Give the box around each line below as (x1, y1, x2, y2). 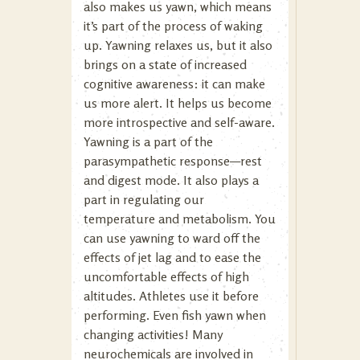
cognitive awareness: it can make (84, 76, 265, 92)
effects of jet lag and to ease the (84, 249, 261, 265)
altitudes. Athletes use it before (84, 288, 259, 304)
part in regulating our (84, 191, 204, 207)
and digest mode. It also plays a (84, 172, 259, 188)
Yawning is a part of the (84, 133, 213, 149)
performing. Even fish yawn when (84, 307, 266, 323)
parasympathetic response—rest (84, 153, 262, 169)
